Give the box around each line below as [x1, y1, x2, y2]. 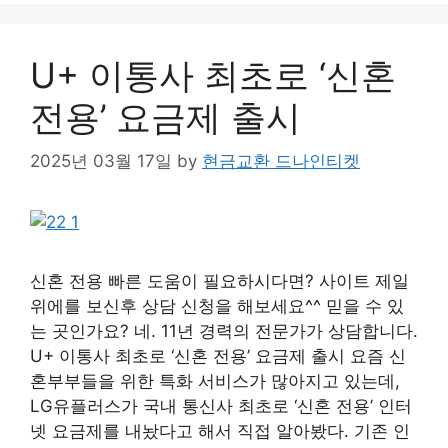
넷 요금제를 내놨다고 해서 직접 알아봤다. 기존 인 [30, 421, 410, 442]
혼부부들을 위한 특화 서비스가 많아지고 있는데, [30, 371, 400, 392]
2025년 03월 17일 [30, 151, 172, 172]
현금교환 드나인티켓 [202, 151, 360, 172]
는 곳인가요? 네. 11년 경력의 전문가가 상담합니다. [30, 321, 418, 342]
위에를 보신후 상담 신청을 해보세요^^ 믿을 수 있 [30, 296, 404, 317]
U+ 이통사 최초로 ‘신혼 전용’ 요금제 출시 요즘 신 [30, 346, 406, 367]
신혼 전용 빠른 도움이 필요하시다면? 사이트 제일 [30, 271, 409, 292]
